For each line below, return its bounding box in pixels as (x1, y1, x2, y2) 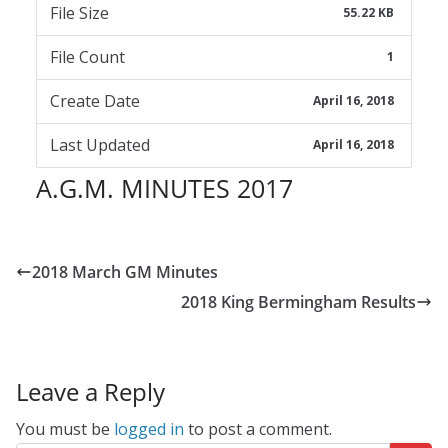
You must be (16, 417, 114, 440)
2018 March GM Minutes (32, 260, 218, 283)
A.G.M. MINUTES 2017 (36, 170, 293, 205)
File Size (49, 2, 109, 24)
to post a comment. (184, 417, 332, 440)
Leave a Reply (16, 374, 165, 408)
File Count (49, 46, 125, 68)
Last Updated (49, 134, 150, 156)
